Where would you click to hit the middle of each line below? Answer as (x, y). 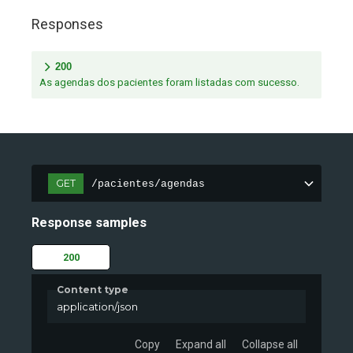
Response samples (89, 223)
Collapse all (270, 345)
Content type (93, 289)
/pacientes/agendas (148, 184)
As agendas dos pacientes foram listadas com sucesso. (169, 83)
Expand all (201, 345)
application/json (97, 306)
